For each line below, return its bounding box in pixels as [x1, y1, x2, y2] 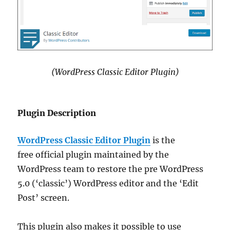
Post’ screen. [17, 192, 70, 203]
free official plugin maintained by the [17, 149, 169, 160]
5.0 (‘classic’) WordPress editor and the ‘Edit [17, 178, 199, 188]
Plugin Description [17, 107, 97, 118]
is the [150, 135, 176, 145]
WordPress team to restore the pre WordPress [17, 163, 204, 174]
